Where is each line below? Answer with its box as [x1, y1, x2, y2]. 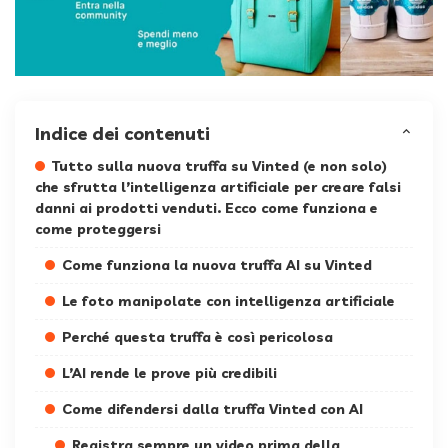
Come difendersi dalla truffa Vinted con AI [62, 400, 363, 419]
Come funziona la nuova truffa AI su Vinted [62, 256, 372, 275]
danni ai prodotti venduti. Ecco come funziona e [35, 199, 378, 218]
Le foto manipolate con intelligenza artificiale [62, 292, 395, 311]
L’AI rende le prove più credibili [62, 364, 277, 383]
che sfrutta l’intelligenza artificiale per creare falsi [35, 178, 401, 197]
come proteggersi [35, 220, 161, 239]
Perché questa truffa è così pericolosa [62, 328, 333, 347]
